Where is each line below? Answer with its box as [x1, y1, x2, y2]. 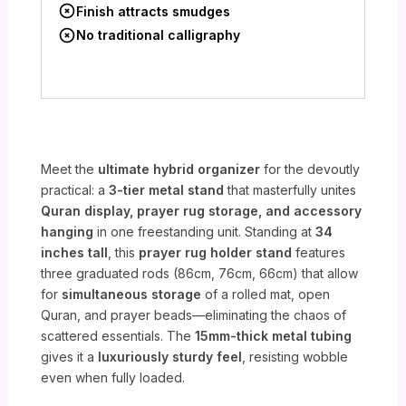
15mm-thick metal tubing [195, 328, 353, 344]
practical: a [41, 182, 110, 198]
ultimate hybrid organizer [98, 161, 261, 178]
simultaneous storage [62, 286, 202, 303]
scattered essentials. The [41, 328, 196, 344]
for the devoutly [260, 161, 361, 178]
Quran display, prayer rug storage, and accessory [41, 203, 362, 219]
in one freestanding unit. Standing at [93, 224, 316, 240]
